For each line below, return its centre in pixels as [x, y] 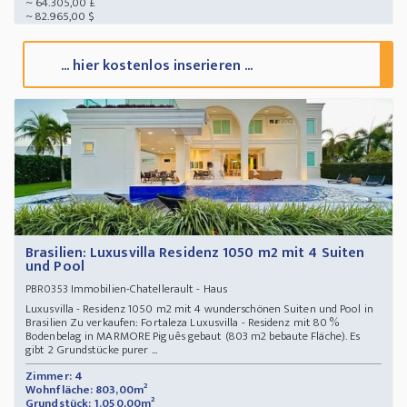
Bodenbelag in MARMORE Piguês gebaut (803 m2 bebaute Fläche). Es [193, 337]
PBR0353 [47, 289]
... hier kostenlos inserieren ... [157, 65]
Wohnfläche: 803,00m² [86, 390]
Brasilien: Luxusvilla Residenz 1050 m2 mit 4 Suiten [195, 253]
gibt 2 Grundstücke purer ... [91, 350]
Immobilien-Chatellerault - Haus [150, 289]
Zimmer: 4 [54, 377]
